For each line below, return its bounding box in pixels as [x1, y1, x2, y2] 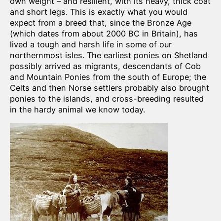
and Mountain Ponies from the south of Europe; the [10, 72, 206, 82]
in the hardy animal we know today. [10, 104, 145, 114]
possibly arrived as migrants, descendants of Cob [10, 61, 201, 71]
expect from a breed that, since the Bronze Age [10, 17, 191, 28]
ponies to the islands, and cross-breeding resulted [10, 93, 204, 104]
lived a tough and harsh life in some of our [10, 39, 172, 49]
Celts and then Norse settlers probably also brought [10, 82, 209, 93]
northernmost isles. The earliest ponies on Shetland [10, 50, 208, 60]
